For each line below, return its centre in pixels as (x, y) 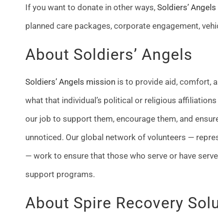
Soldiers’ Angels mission (70, 82)
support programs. (60, 174)
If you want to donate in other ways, (91, 7)
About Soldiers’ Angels (109, 54)
